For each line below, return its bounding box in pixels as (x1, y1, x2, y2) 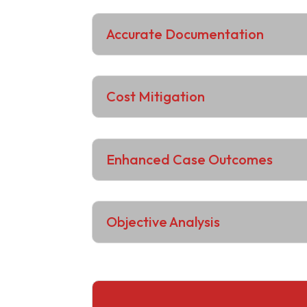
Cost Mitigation (106, 88, 206, 106)
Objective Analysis (106, 213, 221, 231)
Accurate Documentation (106, 25, 265, 42)
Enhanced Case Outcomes (106, 150, 273, 168)
